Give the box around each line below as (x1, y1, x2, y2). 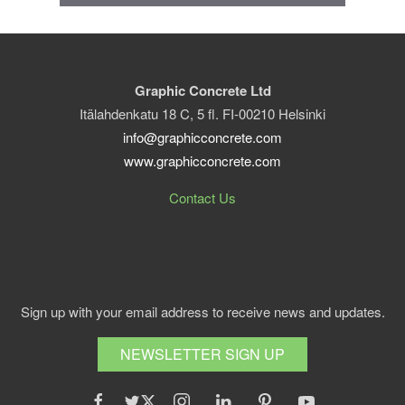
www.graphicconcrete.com (124, 150, 281, 170)
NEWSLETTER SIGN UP (120, 343, 285, 364)
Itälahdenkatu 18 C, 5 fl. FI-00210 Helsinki (80, 103, 325, 123)
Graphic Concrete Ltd (134, 80, 271, 100)
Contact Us (169, 187, 236, 207)
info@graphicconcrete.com (123, 127, 282, 146)
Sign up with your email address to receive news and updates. (20, 301, 385, 321)
